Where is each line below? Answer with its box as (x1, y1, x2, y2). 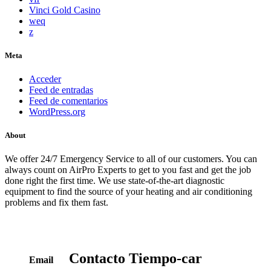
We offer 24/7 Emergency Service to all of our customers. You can (5, 154, 257, 165)
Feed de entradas (29, 85, 93, 96)
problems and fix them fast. (5, 197, 108, 208)
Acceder (29, 74, 61, 85)
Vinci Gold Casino (29, 4, 100, 15)
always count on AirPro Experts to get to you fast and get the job (5, 165, 251, 175)
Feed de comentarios (29, 96, 108, 106)
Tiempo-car (125, 250, 202, 267)
